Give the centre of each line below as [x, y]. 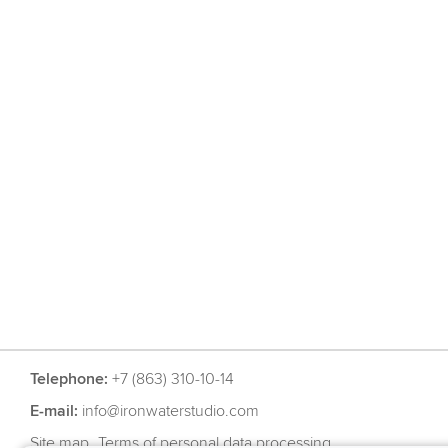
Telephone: [69, 379]
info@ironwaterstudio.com [170, 411]
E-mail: [54, 411]
